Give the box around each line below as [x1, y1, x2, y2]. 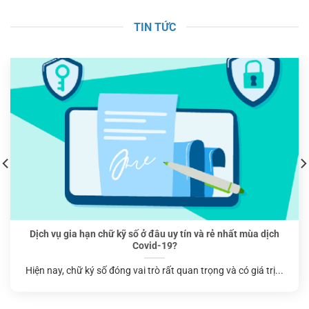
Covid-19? [132, 240, 177, 252]
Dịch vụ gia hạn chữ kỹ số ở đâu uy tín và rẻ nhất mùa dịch [30, 228, 279, 240]
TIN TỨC [133, 20, 176, 34]
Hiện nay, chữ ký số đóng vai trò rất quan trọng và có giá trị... [26, 265, 283, 277]
